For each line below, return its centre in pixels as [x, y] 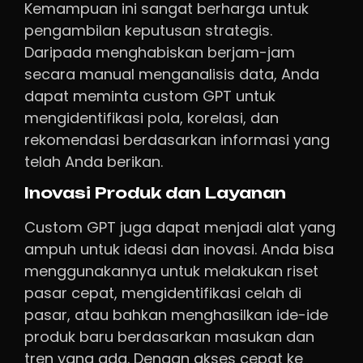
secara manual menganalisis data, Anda [172, 74]
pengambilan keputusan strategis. [148, 30]
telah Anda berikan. [94, 161]
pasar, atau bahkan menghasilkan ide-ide [176, 314]
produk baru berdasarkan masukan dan [169, 336]
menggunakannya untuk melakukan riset [171, 271]
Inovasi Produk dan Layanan [155, 193]
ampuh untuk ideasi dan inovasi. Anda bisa [179, 249]
